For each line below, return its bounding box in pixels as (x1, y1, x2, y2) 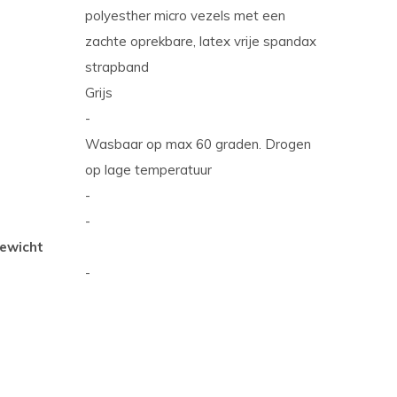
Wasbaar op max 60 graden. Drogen (85, 136, 311, 152)
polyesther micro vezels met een (85, 7, 285, 24)
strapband (85, 58, 149, 75)
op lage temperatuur (85, 161, 212, 178)
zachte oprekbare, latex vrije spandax (85, 33, 316, 50)
